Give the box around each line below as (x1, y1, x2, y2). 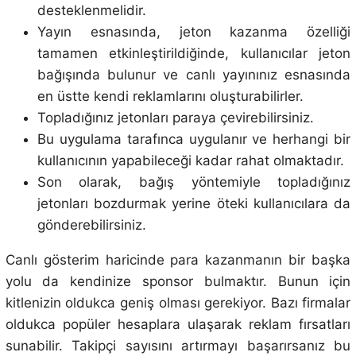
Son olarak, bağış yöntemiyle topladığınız (37, 174, 351, 191)
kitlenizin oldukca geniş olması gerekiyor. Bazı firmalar (5, 295, 351, 311)
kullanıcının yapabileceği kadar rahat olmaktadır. (37, 153, 344, 169)
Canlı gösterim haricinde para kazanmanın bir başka (5, 252, 351, 269)
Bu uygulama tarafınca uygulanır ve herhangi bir (37, 131, 351, 148)
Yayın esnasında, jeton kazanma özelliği (37, 24, 351, 41)
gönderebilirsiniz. (37, 217, 146, 234)
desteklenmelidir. (37, 2, 146, 19)
